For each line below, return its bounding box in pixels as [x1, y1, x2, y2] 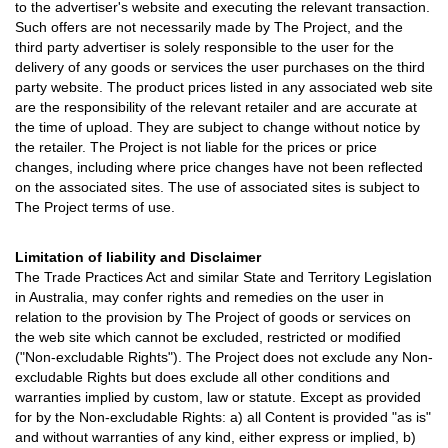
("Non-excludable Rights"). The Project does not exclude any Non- [15, 349, 433, 365]
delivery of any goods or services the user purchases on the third [15, 59, 425, 75]
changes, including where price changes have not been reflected [15, 159, 423, 175]
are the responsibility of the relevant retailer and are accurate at [15, 99, 417, 115]
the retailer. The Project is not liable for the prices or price [15, 139, 377, 155]
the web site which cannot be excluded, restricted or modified [15, 329, 401, 345]
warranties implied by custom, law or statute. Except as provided [15, 389, 421, 405]
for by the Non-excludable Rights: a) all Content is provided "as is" [15, 409, 431, 425]
